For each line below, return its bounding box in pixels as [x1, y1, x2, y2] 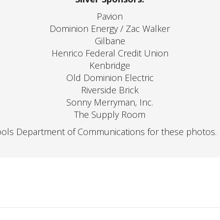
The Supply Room [74, 109, 146, 120]
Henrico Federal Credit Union [51, 47, 168, 59]
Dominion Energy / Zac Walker [50, 23, 170, 34]
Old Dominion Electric [66, 72, 154, 83]
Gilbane [94, 35, 125, 47]
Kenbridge [89, 59, 131, 71]
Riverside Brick [81, 84, 139, 96]
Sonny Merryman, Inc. [66, 96, 154, 108]
